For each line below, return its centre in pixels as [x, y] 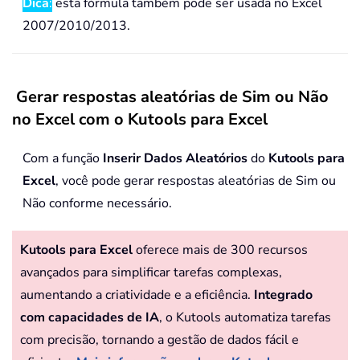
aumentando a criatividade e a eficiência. [135, 295]
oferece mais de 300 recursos [220, 250]
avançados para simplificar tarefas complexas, [151, 273]
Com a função [63, 159]
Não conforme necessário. [97, 204]
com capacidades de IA [90, 318]
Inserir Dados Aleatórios [175, 159]
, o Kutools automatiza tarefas [245, 318]
